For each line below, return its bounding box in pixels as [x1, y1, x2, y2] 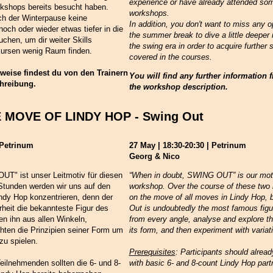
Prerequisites [129, 247, 175, 257]
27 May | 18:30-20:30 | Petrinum [129, 141, 246, 151]
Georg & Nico [129, 152, 180, 161]
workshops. [129, 9, 169, 18]
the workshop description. [129, 82, 228, 92]
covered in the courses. [129, 52, 212, 62]
